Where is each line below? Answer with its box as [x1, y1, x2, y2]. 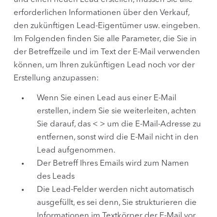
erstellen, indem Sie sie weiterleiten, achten [37, 107, 196, 115]
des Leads [37, 172, 75, 181]
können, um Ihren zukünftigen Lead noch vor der [14, 61, 195, 69]
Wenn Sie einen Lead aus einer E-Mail [37, 93, 176, 102]
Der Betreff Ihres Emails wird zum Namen [37, 159, 189, 168]
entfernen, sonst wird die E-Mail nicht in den [37, 133, 199, 141]
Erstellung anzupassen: [14, 74, 99, 82]
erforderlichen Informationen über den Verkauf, [14, 8, 189, 17]
